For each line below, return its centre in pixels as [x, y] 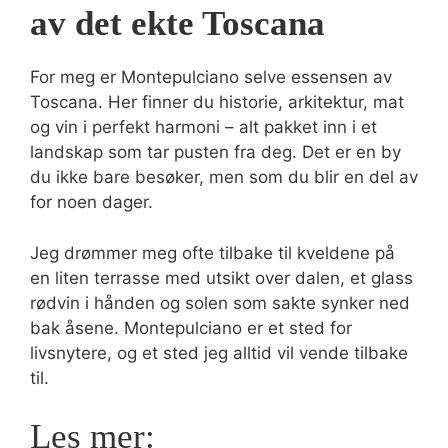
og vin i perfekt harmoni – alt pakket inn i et [203, 127]
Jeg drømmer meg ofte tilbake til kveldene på [212, 252]
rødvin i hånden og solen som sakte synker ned [220, 302]
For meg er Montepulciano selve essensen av [211, 77]
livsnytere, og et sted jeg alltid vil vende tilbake [219, 352]
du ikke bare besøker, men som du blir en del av [224, 177]
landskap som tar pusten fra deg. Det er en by [215, 152]
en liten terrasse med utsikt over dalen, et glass [221, 277]
